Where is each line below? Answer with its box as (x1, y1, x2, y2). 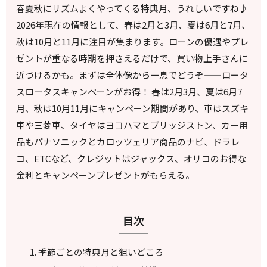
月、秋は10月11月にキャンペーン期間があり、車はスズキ (16, 101, 249, 114)
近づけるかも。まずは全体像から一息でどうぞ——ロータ (16, 68, 249, 81)
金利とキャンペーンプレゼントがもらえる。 (16, 168, 195, 181)
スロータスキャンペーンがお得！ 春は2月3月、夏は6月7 (16, 85, 243, 98)
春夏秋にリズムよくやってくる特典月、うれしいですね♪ (16, 1, 249, 14)
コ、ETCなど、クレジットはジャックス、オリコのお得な (16, 151, 247, 164)
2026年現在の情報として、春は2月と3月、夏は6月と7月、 (16, 18, 251, 31)
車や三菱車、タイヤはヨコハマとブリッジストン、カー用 (16, 118, 249, 131)
